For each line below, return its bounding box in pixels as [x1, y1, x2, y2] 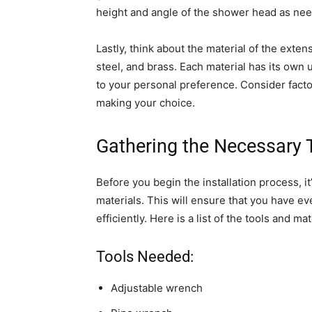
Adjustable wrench [111, 281, 203, 295]
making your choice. [96, 96, 195, 110]
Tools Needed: [96, 248, 194, 266]
